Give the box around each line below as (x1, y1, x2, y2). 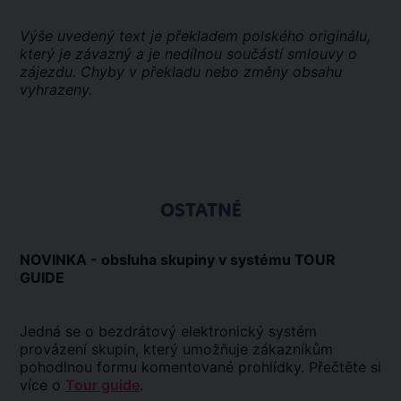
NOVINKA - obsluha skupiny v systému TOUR (20, 251, 336, 269)
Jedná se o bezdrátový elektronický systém (20, 322, 317, 340)
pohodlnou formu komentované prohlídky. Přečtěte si (20, 358, 381, 376)
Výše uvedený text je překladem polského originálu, (20, 27, 371, 45)
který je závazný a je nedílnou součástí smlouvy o (20, 45, 357, 63)
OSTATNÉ (159, 199, 242, 222)
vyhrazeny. (20, 81, 92, 98)
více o (20, 376, 65, 394)
